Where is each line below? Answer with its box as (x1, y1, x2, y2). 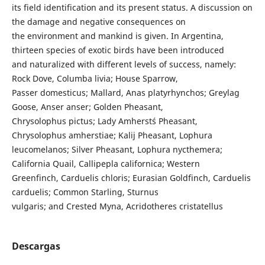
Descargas (11, 240, 60, 253)
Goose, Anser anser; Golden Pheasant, (11, 101, 163, 112)
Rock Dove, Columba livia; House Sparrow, (11, 72, 178, 84)
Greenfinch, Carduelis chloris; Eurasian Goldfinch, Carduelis (11, 172, 251, 183)
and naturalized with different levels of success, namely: (11, 58, 236, 70)
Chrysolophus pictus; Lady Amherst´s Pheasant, (11, 115, 198, 127)
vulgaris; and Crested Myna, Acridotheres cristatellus (11, 200, 223, 212)
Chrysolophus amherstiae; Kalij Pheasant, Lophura (11, 129, 212, 141)
